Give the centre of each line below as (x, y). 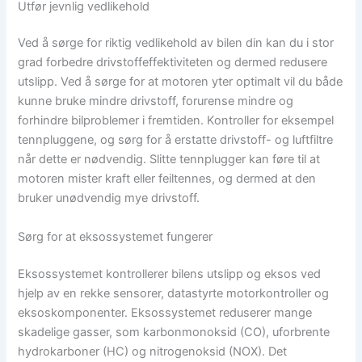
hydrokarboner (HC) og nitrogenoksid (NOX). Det (153, 351)
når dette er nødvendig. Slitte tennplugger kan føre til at (169, 160)
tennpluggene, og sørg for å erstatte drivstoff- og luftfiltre (176, 140)
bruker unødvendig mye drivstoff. (109, 198)
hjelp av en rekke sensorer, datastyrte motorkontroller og (174, 293)
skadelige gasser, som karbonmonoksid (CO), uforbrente (174, 332)
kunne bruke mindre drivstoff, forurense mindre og (156, 101)
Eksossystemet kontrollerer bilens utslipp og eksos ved (170, 274)
